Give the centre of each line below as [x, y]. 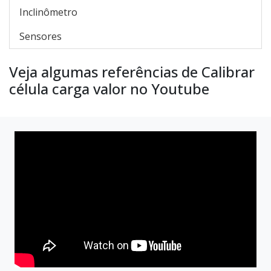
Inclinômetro [48, 12]
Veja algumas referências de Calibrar [132, 72]
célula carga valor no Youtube [109, 89]
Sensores [41, 36]
